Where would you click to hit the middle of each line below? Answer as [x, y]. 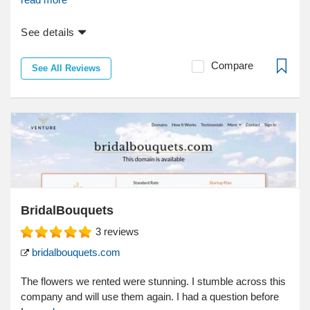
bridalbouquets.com [75, 252]
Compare [232, 66]
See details [48, 33]
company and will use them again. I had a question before [150, 296]
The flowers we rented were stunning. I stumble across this [153, 281]
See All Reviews [66, 69]
